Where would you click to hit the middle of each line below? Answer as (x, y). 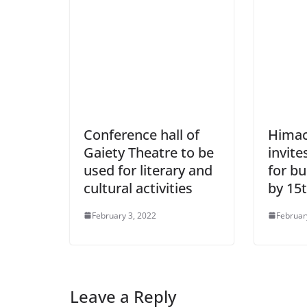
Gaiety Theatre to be (149, 152)
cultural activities (138, 188)
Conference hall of (142, 134)
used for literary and (148, 170)
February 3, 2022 (124, 215)
